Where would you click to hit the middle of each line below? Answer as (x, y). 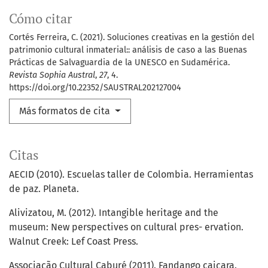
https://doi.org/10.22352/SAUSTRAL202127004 (95, 88)
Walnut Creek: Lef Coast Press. (74, 242)
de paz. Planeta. (44, 189)
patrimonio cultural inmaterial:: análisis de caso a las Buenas (128, 50)
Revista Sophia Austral (52, 75)
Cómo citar (40, 19)
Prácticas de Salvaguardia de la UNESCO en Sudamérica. (119, 63)
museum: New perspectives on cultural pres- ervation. (126, 227)
